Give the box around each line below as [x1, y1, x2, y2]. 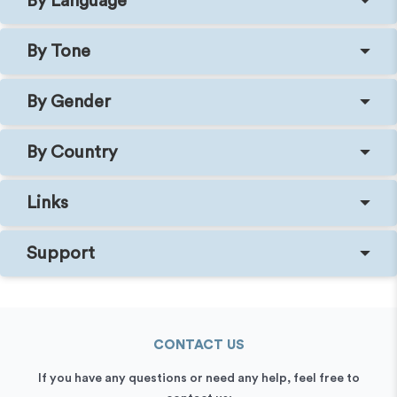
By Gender [27, 92, 111, 111]
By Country [27, 143, 117, 161]
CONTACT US [152, 338, 245, 352]
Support [27, 244, 95, 262]
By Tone [27, 42, 90, 60]
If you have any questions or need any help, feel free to [37, 371, 360, 385]
